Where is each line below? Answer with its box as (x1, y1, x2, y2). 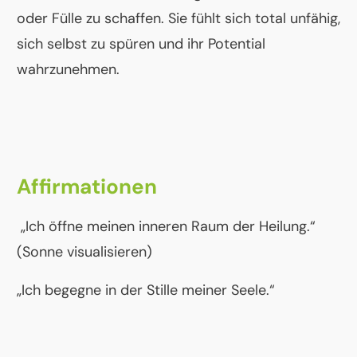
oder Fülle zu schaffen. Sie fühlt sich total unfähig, (17, 9, 340, 29)
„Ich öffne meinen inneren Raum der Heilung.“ (17, 217, 316, 237)
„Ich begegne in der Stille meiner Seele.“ (17, 280, 275, 300)
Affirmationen (17, 173, 157, 201)
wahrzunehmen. (17, 60, 120, 80)
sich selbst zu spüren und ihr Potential (17, 34, 265, 54)
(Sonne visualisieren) (17, 242, 152, 262)
